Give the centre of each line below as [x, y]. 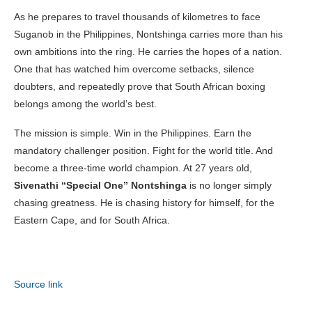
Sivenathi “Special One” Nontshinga [100, 185]
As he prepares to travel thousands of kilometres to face [137, 16]
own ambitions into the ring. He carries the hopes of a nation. [148, 51]
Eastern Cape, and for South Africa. [92, 220]
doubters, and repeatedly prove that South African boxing [140, 86]
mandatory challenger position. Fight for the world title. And [143, 150]
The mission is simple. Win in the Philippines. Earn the [133, 133]
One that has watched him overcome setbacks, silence [134, 69]
